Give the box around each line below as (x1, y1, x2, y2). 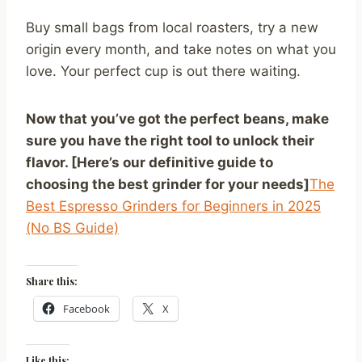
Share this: (26, 275, 78, 288)
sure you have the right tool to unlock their (26, 133, 314, 149)
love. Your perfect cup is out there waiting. (26, 63, 301, 80)
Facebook (63, 301, 110, 317)
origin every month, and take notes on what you (26, 41, 336, 58)
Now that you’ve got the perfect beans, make (26, 111, 329, 128)
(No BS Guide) (26, 220, 119, 237)
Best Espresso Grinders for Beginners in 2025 (26, 198, 321, 215)
